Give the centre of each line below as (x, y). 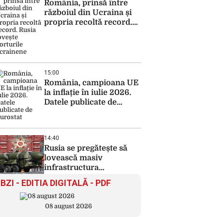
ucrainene (64, 42)
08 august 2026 (68, 206)
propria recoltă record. (88, 22)
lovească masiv (73, 158)
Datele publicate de (80, 102)
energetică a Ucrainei (85, 177)
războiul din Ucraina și (88, 13)
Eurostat (61, 112)
